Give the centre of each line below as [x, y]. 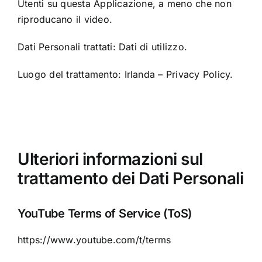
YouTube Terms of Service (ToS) [104, 213]
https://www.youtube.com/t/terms [94, 239]
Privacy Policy [198, 75]
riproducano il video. [65, 20]
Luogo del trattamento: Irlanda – [92, 75]
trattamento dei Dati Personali [130, 179]
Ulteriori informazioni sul [110, 159]
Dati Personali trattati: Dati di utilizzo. [102, 47]
